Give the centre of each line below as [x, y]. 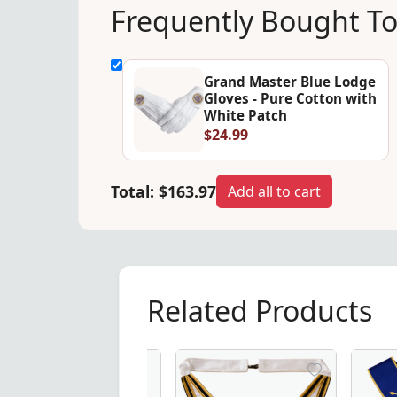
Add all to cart [274, 191]
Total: [135, 191]
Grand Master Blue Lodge [289, 81]
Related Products [260, 310]
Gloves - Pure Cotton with [290, 98]
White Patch [245, 115]
